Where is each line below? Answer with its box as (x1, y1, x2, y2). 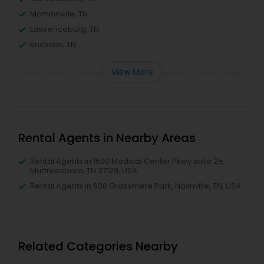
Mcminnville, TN (30, 8, 88, 20)
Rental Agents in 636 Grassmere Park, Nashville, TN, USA (30, 180, 241, 192)
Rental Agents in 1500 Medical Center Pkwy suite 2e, (30, 156, 225, 167)
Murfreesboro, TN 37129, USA (30, 165, 137, 177)
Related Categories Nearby (18, 238, 178, 255)
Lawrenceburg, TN (30, 24, 99, 35)
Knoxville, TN (30, 39, 76, 51)
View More (111, 66, 153, 78)
